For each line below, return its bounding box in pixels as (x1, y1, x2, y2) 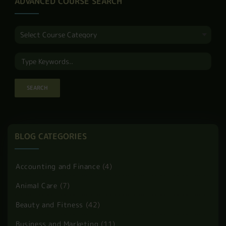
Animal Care (16, 181, 58, 190)
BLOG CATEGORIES (15, 131, 87, 142)
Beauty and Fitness (16, 200, 83, 209)
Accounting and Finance (16, 161, 100, 171)
